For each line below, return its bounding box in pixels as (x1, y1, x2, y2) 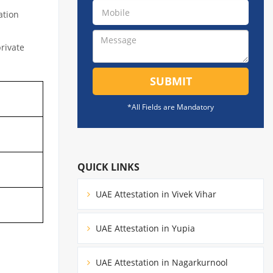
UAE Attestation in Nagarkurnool (93, 256, 228, 268)
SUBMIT (149, 74, 192, 88)
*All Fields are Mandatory (127, 102, 214, 112)
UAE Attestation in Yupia (93, 222, 195, 234)
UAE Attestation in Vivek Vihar (93, 188, 216, 200)
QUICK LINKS (77, 160, 140, 174)
